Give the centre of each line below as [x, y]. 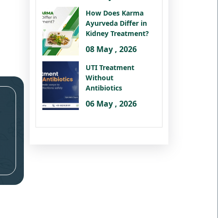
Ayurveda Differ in [116, 23]
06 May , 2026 [111, 103]
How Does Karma [115, 13]
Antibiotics [104, 88]
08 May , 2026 [111, 49]
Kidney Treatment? [117, 33]
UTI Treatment [110, 67]
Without [100, 77]
